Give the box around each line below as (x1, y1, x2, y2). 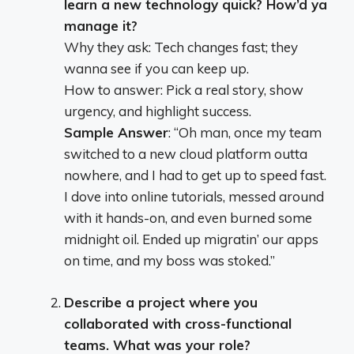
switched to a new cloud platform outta (64, 145, 307, 162)
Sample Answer (64, 124, 168, 141)
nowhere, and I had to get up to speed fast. (64, 167, 326, 183)
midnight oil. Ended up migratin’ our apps (64, 231, 318, 247)
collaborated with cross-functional (64, 314, 292, 332)
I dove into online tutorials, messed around (64, 188, 324, 205)
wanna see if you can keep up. (64, 60, 249, 77)
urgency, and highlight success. (64, 103, 251, 119)
